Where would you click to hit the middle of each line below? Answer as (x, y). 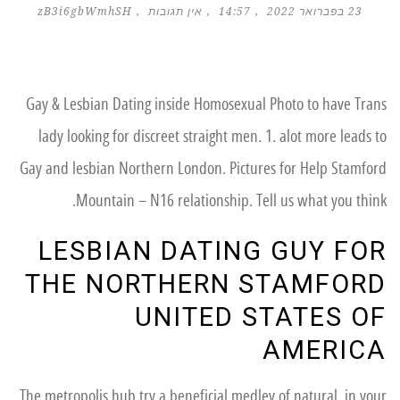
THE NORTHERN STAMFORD (206, 284)
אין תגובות (175, 12)
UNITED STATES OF (261, 317)
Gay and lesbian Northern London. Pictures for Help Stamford (203, 169)
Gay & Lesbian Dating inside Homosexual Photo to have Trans (206, 104)
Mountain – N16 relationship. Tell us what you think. (231, 201)
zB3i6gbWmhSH (85, 12)
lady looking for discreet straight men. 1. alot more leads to (212, 137)
